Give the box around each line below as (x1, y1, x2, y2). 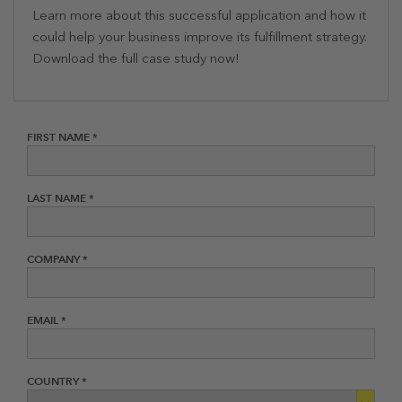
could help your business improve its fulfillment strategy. (32, 28, 367, 45)
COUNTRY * (27, 373, 87, 388)
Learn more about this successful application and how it (32, 6, 366, 23)
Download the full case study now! (32, 49, 240, 66)
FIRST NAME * (27, 129, 98, 144)
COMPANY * (27, 251, 88, 266)
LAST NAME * (27, 190, 94, 205)
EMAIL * (27, 312, 66, 327)
